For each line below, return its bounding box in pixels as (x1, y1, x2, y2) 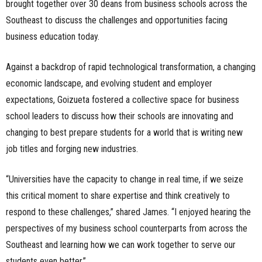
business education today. (6, 31, 99, 43)
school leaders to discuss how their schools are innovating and (6, 111, 233, 122)
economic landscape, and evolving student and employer (6, 78, 212, 89)
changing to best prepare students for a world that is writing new (6, 127, 243, 139)
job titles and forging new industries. (6, 143, 138, 155)
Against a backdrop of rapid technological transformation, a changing (6, 61, 256, 73)
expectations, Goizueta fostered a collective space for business (6, 94, 239, 106)
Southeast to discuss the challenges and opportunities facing (6, 15, 227, 26)
